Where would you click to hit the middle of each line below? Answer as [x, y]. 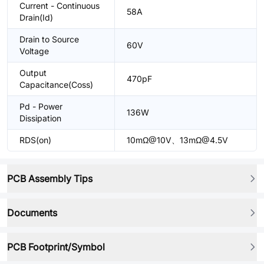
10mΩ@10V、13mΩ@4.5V [177, 140]
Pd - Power [41, 106]
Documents [32, 213]
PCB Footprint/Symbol [56, 247]
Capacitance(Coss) [56, 85]
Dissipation [40, 118]
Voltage [34, 51]
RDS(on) [35, 140]
